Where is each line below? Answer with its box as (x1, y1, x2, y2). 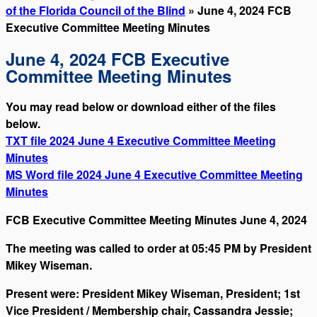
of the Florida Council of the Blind (6, 1, 185, 18)
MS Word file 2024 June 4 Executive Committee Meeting (6, 166, 303, 183)
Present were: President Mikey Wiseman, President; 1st (6, 284, 300, 301)
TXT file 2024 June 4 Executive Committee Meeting (6, 132, 276, 149)
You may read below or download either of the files (6, 98, 276, 115)
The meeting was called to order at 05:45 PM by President (6, 239, 311, 256)
